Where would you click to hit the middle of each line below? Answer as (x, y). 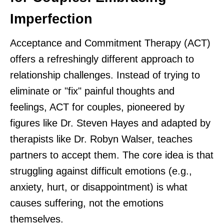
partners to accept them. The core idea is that (112, 155)
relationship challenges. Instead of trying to (105, 75)
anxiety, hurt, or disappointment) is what (99, 187)
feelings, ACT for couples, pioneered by (97, 107)
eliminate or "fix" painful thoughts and (92, 91)
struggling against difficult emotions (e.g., (101, 171)
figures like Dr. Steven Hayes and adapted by (110, 123)
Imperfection (51, 19)
